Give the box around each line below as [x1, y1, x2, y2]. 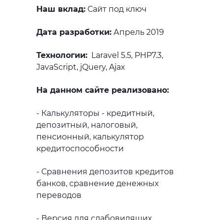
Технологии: [36, 51, 87, 60]
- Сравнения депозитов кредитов [36, 167, 174, 177]
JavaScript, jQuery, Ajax [36, 62, 125, 72]
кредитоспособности [36, 144, 124, 154]
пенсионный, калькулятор [36, 132, 144, 142]
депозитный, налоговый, [36, 120, 137, 130]
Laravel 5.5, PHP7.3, [87, 51, 163, 60]
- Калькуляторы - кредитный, [36, 109, 154, 118]
